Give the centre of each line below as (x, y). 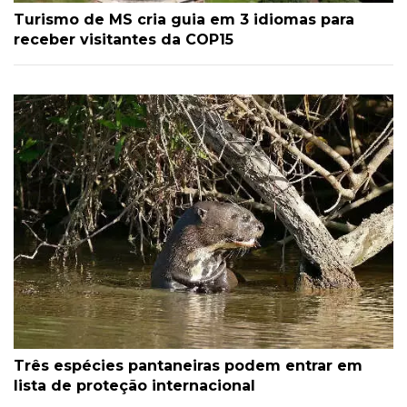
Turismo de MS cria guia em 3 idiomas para (184, 20)
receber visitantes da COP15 (124, 40)
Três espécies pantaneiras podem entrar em (188, 365)
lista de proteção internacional (134, 385)
